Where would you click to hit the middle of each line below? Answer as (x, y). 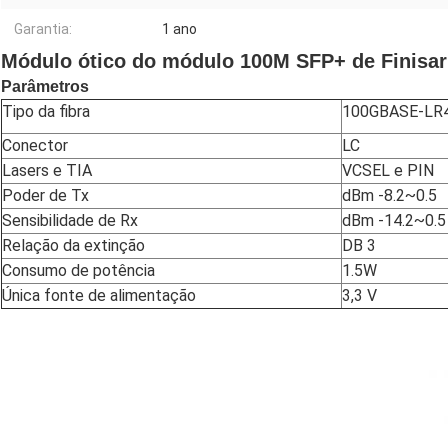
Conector (35, 146)
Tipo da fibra (46, 112)
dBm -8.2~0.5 (389, 196)
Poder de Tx (45, 196)
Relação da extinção (73, 246)
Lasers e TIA (47, 171)
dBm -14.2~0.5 (394, 221)
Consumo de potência (78, 271)
